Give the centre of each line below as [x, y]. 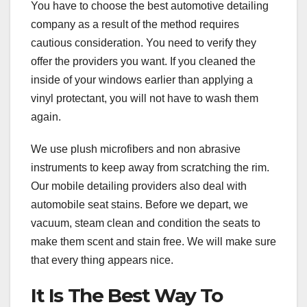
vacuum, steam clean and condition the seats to [146, 223]
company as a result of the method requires [135, 24]
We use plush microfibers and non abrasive [136, 149]
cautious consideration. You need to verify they [144, 42]
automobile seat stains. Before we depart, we [139, 204]
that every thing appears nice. [102, 260]
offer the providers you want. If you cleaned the [143, 61]
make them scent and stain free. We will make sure [153, 241]
